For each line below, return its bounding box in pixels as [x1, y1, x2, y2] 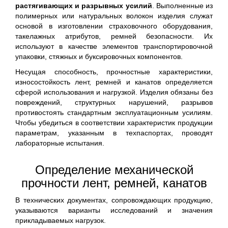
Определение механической [35, 163, 193, 177]
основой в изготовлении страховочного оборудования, [15, 22, 213, 30]
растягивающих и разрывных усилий [15, 2, 152, 10]
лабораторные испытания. [15, 139, 104, 147]
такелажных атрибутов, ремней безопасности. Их [15, 32, 213, 40]
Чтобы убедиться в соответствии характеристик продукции [15, 119, 213, 127]
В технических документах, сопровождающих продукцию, [15, 196, 213, 204]
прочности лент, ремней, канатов [21, 176, 207, 190]
